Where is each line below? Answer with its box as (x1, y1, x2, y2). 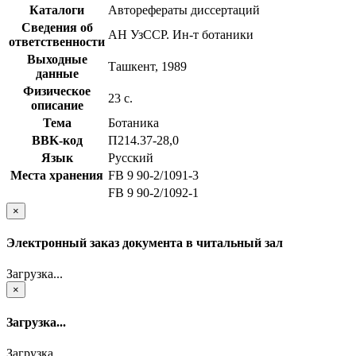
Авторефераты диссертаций (108, 2, 260, 17)
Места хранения (10, 168, 103, 182)
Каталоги (29, 2, 84, 17)
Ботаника (108, 115, 159, 130)
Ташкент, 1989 (108, 59, 187, 73)
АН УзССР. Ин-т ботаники (108, 27, 253, 41)
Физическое (23, 83, 91, 98)
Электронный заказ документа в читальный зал (6, 236, 283, 250)
